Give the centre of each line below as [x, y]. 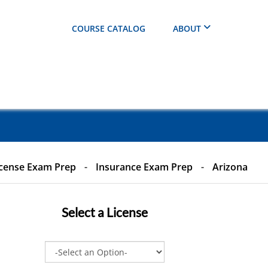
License [127, 212]
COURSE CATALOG [108, 28]
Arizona [230, 167]
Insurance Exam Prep [144, 167]
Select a [84, 212]
